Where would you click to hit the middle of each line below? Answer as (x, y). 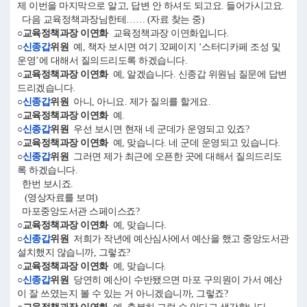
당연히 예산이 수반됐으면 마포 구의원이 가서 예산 (175, 280)
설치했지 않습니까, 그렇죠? (74, 253)
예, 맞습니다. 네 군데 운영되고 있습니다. (196, 143)
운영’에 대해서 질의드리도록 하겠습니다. (105, 61)
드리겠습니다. (49, 88)
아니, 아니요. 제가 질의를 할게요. (142, 102)
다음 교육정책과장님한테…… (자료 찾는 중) (111, 20)
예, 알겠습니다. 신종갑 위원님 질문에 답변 (197, 74)
